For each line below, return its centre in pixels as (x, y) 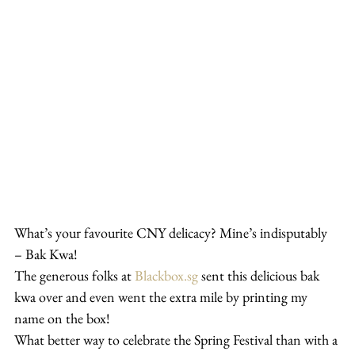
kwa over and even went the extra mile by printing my (162, 296)
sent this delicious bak (260, 275)
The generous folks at (74, 275)
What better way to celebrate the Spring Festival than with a (177, 339)
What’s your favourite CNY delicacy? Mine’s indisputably (172, 232)
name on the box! (62, 318)
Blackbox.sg (166, 275)
